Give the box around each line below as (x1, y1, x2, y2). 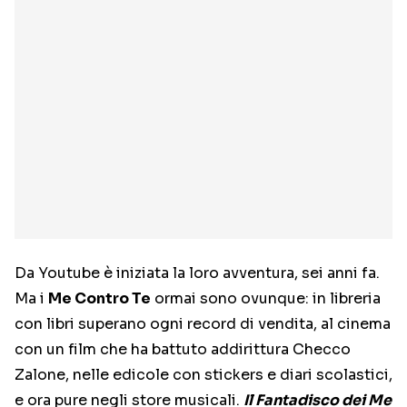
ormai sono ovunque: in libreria (151, 289, 381, 309)
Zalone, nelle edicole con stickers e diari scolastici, (15, 365, 392, 385)
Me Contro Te (48, 289, 151, 309)
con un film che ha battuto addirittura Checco (15, 340, 351, 360)
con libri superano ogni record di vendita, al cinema (15, 314, 391, 334)
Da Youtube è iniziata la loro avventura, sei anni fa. (15, 263, 380, 283)
